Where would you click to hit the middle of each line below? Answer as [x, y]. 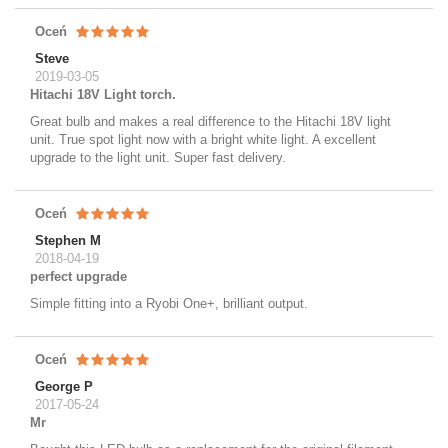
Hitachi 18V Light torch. [103, 94]
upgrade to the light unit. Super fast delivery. [158, 157]
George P [64, 386]
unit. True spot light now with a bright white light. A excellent [203, 139]
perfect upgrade [78, 276]
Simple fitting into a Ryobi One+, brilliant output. [169, 303]
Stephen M [68, 240]
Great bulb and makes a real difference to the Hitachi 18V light [210, 121]
